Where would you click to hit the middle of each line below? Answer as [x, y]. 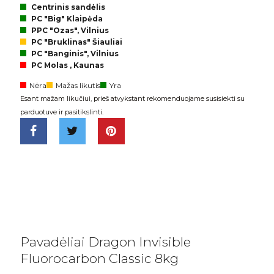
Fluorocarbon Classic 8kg [100, 258]
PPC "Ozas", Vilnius [70, 30]
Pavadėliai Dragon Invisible [106, 242]
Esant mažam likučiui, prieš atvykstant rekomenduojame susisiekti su [133, 98]
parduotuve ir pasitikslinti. [62, 112]
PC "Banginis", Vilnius [75, 53]
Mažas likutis [78, 85]
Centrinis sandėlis [68, 7]
